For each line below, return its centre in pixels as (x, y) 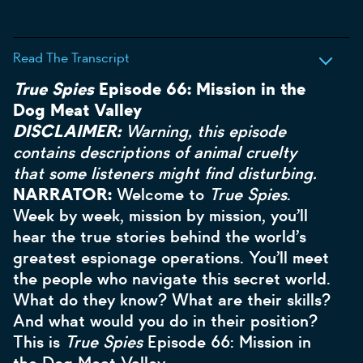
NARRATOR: (65, 194)
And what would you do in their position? (165, 321)
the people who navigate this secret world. (172, 279)
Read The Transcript (71, 58)
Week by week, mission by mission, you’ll (160, 216)
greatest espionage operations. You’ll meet (171, 258)
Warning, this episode (206, 131)
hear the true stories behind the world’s (160, 237)
